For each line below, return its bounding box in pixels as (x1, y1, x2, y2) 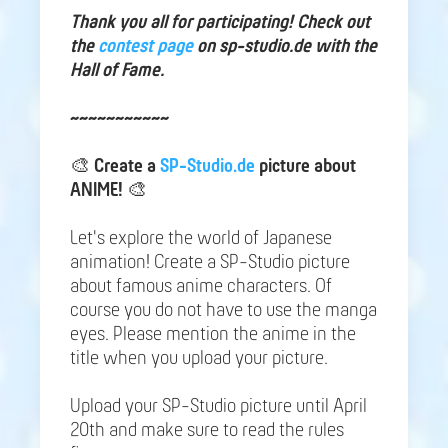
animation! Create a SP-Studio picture (70, 252, 350, 273)
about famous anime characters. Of (70, 276, 332, 297)
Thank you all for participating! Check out (70, 12, 370, 33)
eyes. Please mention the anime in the (70, 324, 356, 345)
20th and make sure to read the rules (70, 420, 344, 441)
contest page (98, 36, 193, 57)
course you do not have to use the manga (70, 300, 377, 321)
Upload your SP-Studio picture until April (70, 396, 367, 417)
